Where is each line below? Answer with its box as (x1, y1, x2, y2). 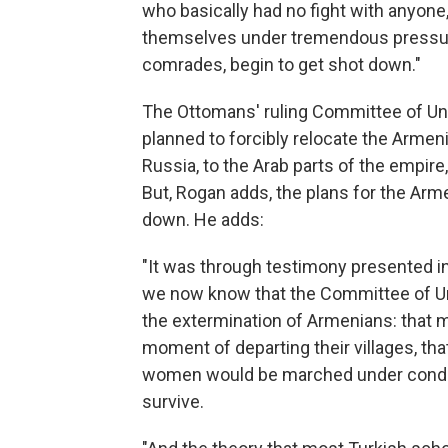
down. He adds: (142, 209, 264, 231)
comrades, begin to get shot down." (142, 54, 421, 76)
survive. (142, 391, 204, 413)
